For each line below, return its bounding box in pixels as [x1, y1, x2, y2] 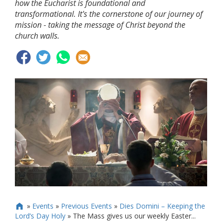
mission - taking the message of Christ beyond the [15, 19, 185, 30]
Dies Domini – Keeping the [119, 201, 205, 211]
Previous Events [60, 201, 112, 211]
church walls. [15, 30, 59, 41]
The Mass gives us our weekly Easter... [73, 211, 196, 221]
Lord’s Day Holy [15, 211, 65, 221]
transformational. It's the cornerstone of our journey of [15, 8, 203, 19]
